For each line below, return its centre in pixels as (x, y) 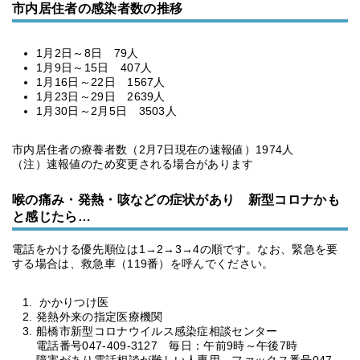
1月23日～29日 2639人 (101, 96)
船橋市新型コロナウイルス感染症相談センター (157, 331)
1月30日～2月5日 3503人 (107, 111)
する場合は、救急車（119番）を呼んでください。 (143, 264)
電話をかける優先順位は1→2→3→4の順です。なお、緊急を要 (175, 249)
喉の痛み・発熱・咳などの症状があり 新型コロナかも (176, 200)
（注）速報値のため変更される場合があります (133, 164)
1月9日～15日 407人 (94, 67)
